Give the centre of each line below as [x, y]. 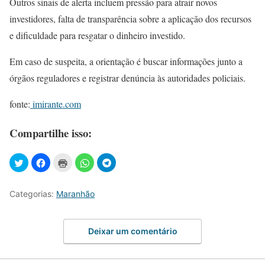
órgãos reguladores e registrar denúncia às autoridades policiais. [127, 77]
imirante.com [56, 104]
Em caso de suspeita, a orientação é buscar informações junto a [126, 61]
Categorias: [33, 194]
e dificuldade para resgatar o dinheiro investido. [97, 35]
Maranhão [75, 194]
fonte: [20, 104]
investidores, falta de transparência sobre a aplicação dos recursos [130, 18]
